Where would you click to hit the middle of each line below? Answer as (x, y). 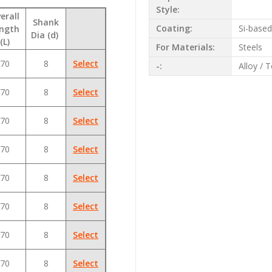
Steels (250, 47)
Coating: (174, 29)
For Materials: (185, 47)
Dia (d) (46, 35)
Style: (168, 10)
